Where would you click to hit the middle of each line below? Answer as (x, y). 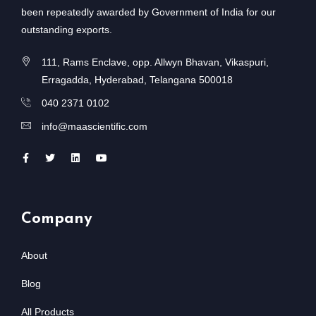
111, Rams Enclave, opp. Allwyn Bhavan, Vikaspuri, (155, 62)
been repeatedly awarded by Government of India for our (148, 12)
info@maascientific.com (95, 126)
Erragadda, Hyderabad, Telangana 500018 (137, 79)
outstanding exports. (67, 29)
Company (57, 219)
